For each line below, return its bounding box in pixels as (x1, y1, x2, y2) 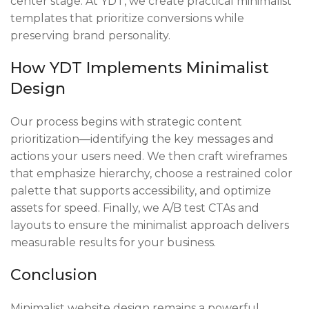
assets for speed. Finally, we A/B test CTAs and (10, 201, 259, 215)
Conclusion (10, 265, 97, 284)
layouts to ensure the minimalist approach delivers (10, 218, 289, 232)
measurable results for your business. (10, 235, 216, 249)
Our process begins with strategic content (10, 114, 242, 128)
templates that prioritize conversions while (10, 11, 244, 25)
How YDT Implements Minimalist (10, 58, 269, 77)
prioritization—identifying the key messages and (10, 132, 274, 146)
